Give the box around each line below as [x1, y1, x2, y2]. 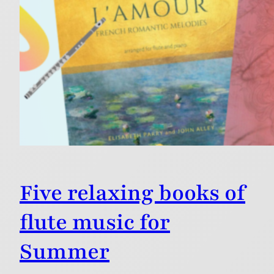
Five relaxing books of [20, 179, 245, 209]
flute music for [20, 208, 170, 238]
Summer [20, 237, 109, 267]
